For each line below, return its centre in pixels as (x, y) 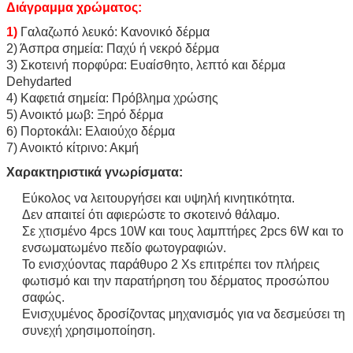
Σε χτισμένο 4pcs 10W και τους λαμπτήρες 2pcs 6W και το (183, 231)
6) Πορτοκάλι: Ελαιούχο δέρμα (91, 131)
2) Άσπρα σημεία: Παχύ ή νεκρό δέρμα (113, 48)
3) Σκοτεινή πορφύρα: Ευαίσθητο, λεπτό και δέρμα (146, 65)
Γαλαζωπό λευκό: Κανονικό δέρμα (115, 32)
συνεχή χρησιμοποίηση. (89, 330)
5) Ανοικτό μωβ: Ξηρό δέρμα (85, 114)
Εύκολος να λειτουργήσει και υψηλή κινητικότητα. (158, 198)
